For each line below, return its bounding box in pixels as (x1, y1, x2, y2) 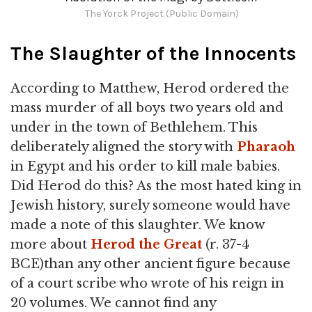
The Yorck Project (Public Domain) (84, 7, 239, 19)
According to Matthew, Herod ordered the (10, 80, 289, 96)
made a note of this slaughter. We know (10, 217, 265, 233)
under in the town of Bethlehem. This (10, 119, 258, 135)
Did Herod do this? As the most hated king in (10, 178, 302, 194)
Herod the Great (91, 236, 202, 252)
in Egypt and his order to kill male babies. (10, 158, 280, 174)
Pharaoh (237, 139, 295, 155)
